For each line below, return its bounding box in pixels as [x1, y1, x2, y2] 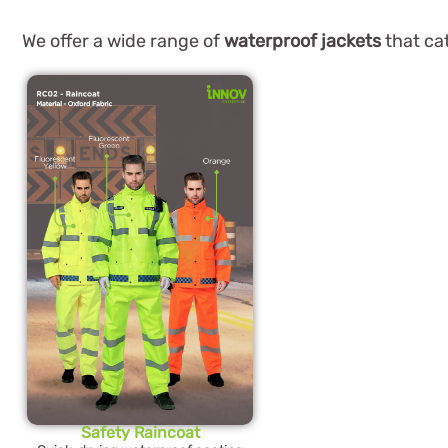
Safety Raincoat [80, 422, 200, 442]
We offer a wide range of [22, 30, 224, 53]
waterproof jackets [224, 30, 381, 53]
